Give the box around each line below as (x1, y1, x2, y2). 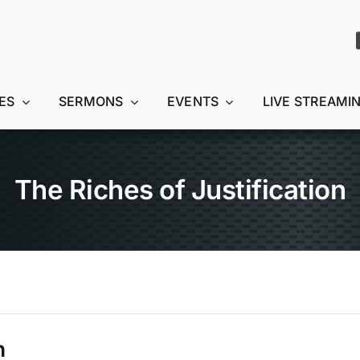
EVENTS (166, 93, 219, 109)
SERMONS (58, 93, 124, 109)
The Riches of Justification (14, 174, 346, 207)
